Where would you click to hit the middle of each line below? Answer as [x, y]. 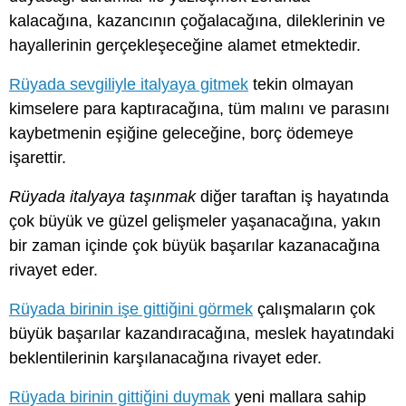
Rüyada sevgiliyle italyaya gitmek [129, 84]
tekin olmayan [301, 84]
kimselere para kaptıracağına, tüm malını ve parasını [199, 108]
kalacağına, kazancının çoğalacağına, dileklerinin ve [197, 20]
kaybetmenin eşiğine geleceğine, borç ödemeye [181, 133]
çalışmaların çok [314, 309]
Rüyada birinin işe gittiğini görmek [131, 309]
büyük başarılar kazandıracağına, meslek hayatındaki [202, 334]
